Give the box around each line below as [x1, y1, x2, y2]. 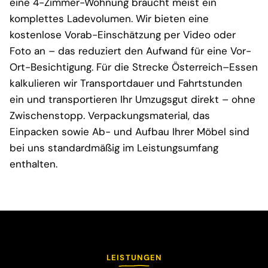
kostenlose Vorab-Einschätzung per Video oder [10, 28, 236, 42]
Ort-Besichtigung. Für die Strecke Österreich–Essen [10, 60, 258, 74]
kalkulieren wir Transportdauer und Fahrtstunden [10, 77, 242, 90]
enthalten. [10, 157, 57, 171]
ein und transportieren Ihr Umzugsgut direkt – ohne [10, 93, 255, 106]
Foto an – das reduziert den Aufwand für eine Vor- [10, 44, 251, 58]
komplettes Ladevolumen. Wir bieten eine [10, 12, 209, 26]
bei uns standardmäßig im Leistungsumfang [10, 141, 218, 155]
